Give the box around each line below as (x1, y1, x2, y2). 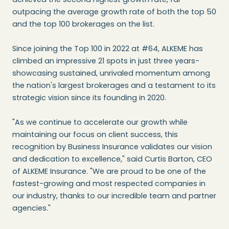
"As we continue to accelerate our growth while (12, 117, 188, 128)
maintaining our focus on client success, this (12, 129, 178, 140)
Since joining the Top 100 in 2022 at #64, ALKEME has (12, 43, 203, 54)
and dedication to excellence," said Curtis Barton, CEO (12, 154, 212, 165)
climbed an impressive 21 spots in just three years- (12, 56, 199, 66)
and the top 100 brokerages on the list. (12, 19, 154, 30)
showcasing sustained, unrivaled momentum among (12, 68, 210, 79)
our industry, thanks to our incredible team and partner (12, 191, 216, 201)
